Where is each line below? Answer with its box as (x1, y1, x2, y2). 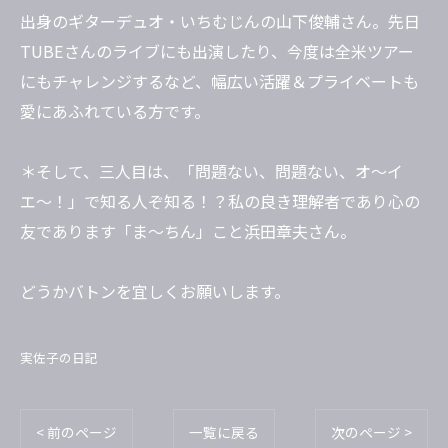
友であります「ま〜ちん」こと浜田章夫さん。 (20, 218, 356, 243)
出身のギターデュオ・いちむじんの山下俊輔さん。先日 (20, 8, 420, 33)
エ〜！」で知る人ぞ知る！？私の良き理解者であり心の (20, 188, 420, 213)
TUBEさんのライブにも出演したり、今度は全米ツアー (20, 38, 414, 63)
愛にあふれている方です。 (20, 98, 210, 123)
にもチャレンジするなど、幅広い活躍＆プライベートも (20, 68, 419, 93)
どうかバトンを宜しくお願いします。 (20, 278, 290, 303)
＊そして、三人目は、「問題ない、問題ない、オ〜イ (20, 158, 403, 183)
